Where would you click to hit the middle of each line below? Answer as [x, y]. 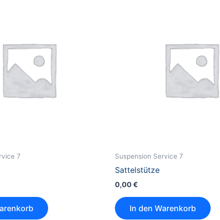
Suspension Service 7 [149, 156]
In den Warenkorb [163, 208]
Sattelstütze [137, 170]
